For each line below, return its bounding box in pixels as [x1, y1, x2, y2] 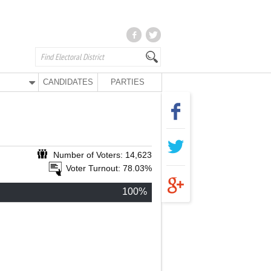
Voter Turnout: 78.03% [66, 163, 152, 173]
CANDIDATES [43, 77, 94, 87]
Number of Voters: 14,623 [53, 150, 152, 160]
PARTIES [110, 77, 145, 87]
